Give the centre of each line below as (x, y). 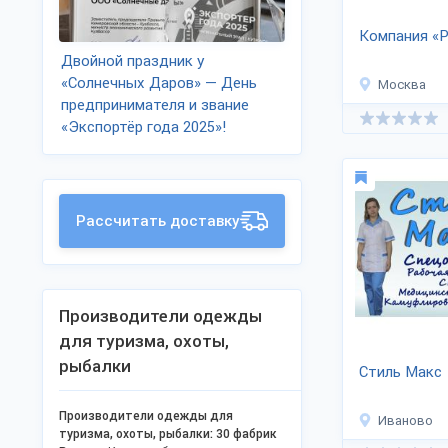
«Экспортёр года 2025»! (143, 127)
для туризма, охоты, (144, 341)
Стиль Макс (400, 372)
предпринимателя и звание (155, 105)
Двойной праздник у (133, 61)
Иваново (405, 420)
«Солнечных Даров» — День (159, 83)
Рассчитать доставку (158, 221)
